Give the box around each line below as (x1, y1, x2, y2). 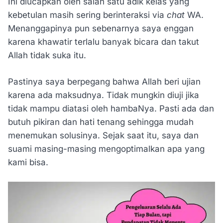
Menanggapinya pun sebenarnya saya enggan (8, 23, 194, 34)
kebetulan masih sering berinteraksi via (8, 10, 167, 20)
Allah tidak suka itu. (8, 50, 86, 61)
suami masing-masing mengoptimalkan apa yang (8, 143, 205, 154)
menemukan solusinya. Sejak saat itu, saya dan (8, 130, 199, 140)
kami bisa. (8, 157, 48, 167)
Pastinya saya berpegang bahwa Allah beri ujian (8, 76, 201, 87)
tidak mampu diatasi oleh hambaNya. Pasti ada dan (8, 103, 214, 113)
